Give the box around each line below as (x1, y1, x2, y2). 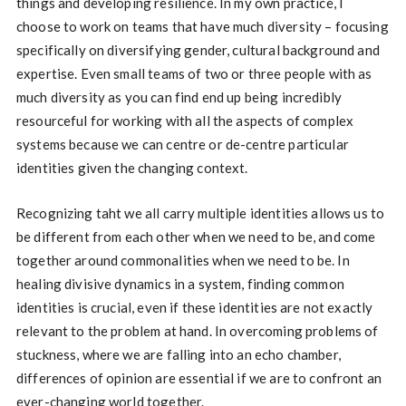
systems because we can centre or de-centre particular (15, 135, 349, 152)
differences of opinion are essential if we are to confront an (15, 369, 382, 386)
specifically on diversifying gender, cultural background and (15, 41, 380, 58)
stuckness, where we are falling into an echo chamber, (15, 345, 341, 362)
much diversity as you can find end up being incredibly (15, 88, 343, 105)
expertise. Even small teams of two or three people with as (15, 64, 372, 82)
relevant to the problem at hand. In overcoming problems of (15, 322, 379, 339)
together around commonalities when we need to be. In (15, 251, 350, 268)
